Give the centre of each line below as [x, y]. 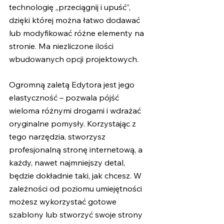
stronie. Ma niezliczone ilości [62, 46]
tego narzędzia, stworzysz [58, 137]
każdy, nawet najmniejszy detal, [68, 163]
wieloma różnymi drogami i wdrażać [76, 111]
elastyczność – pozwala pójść [65, 98]
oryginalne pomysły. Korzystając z [73, 124]
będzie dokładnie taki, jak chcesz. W [76, 176]
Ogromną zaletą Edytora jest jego [73, 85]
